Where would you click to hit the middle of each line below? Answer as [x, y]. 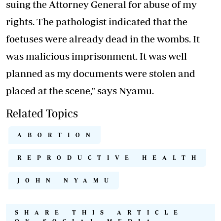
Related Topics [42, 113]
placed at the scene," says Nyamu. [80, 91]
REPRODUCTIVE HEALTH [110, 158]
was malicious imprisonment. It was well [96, 56]
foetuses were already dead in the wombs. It [103, 39]
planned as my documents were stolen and [101, 74]
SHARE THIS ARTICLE [99, 213]
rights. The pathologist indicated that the [97, 22]
